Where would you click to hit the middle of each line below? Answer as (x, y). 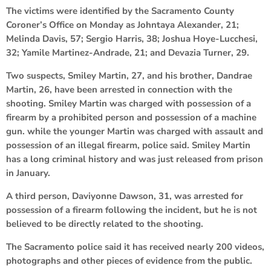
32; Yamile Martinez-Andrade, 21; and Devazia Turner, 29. (128, 52)
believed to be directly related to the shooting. (105, 224)
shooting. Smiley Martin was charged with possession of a (129, 103)
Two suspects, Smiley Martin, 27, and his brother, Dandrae (129, 75)
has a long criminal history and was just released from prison (135, 159)
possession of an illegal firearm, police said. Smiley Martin (128, 145)
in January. (28, 173)
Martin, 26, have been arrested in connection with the (119, 89)
